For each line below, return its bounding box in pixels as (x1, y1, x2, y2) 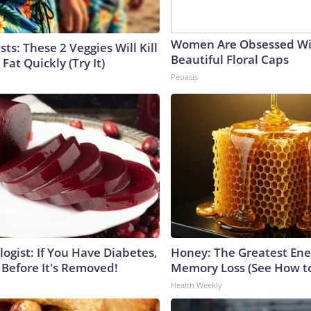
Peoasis (171, 71, 198, 82)
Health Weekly (171, 279, 222, 290)
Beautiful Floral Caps (171, 51, 289, 67)
